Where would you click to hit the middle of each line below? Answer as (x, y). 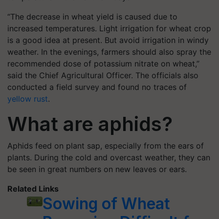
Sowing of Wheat (107, 204)
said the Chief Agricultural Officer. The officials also (103, 75)
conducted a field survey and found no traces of (97, 87)
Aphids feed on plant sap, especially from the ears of (106, 146)
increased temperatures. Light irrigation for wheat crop (109, 28)
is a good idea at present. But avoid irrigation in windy (108, 40)
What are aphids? (90, 124)
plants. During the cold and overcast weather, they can (109, 157)
